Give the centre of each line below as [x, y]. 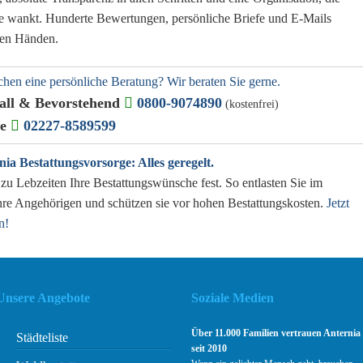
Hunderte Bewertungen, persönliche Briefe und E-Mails [188, 18]
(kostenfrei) [252, 104]
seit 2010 [209, 349]
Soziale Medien [233, 298]
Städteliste [43, 338]
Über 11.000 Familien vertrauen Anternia [276, 333]
